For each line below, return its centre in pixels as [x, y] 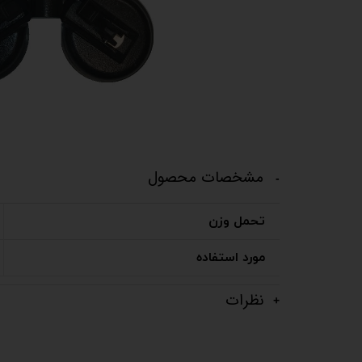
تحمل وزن [237, 221]
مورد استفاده [231, 257]
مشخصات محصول [206, 177]
